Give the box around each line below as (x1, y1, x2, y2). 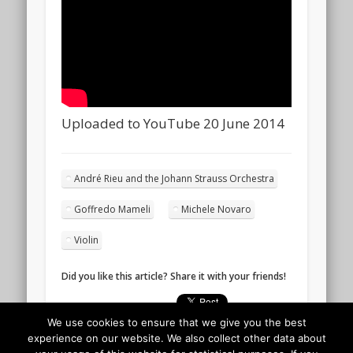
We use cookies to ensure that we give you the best (46, 316, 307, 329)
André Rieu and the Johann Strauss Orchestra (74, 171, 275, 185)
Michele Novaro (181, 202, 252, 216)
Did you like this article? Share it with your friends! (61, 269, 287, 283)
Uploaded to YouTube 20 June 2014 (61, 113, 285, 132)
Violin (74, 232, 99, 247)
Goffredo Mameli (74, 202, 151, 216)
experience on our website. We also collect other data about (27, 332, 326, 344)
